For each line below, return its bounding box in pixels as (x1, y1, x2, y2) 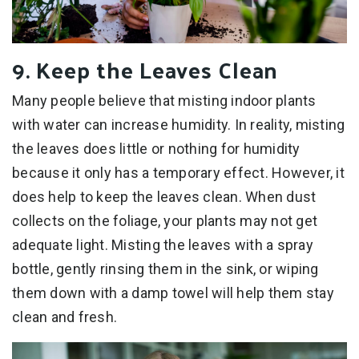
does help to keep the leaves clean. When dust (12, 188, 317, 205)
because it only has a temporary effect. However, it (12, 163, 345, 181)
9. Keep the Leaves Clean (12, 48, 278, 90)
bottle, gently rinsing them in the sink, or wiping (12, 260, 319, 277)
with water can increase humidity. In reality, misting (12, 115, 345, 133)
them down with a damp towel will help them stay (12, 284, 334, 301)
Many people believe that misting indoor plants (12, 91, 317, 109)
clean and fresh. (12, 308, 117, 325)
